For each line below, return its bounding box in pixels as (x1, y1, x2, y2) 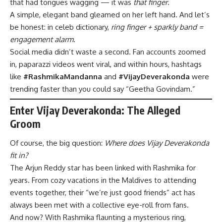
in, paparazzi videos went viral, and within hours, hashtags (10, 59, 202, 69)
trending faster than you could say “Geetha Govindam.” (10, 84, 195, 94)
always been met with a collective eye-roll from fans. (10, 200, 189, 210)
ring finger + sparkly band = (111, 22, 203, 32)
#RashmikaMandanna (23, 71, 102, 81)
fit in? (10, 151, 28, 161)
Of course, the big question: (10, 138, 105, 148)
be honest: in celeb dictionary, (10, 22, 111, 32)
